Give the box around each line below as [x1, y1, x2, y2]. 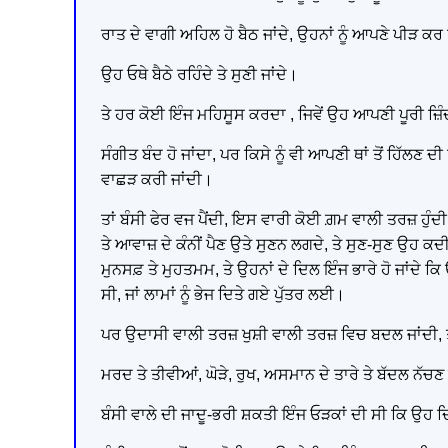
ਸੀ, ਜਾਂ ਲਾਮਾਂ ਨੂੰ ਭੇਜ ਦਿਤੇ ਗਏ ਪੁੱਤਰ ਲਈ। [101, 285, 346, 303]
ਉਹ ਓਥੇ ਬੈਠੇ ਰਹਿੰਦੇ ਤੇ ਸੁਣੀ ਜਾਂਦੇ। [101, 65, 299, 83]
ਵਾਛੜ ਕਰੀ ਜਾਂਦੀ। [101, 170, 214, 188]
